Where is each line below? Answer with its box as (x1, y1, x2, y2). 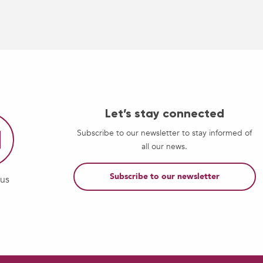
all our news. (141, 141, 187, 153)
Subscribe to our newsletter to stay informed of (77, 127, 252, 139)
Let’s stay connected (104, 106, 224, 121)
